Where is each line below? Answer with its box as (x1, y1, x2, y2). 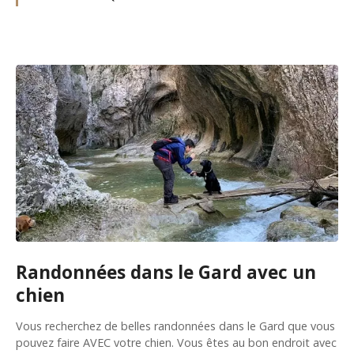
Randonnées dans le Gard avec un (16, 259, 316, 284)
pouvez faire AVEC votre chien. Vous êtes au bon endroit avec (16, 335, 337, 351)
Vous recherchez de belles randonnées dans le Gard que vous (16, 318, 335, 334)
